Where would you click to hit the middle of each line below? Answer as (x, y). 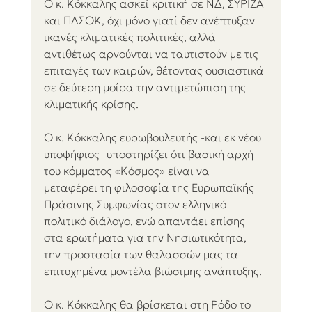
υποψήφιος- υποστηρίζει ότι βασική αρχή (150, 154)
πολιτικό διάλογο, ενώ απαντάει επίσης (146, 221)
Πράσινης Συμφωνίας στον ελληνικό (136, 204)
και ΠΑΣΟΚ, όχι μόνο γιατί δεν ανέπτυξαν (150, 21)
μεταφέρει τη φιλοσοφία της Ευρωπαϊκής (150, 188)
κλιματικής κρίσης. (91, 104)
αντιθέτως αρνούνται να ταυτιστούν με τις (152, 54)
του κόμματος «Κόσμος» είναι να (128, 171)
